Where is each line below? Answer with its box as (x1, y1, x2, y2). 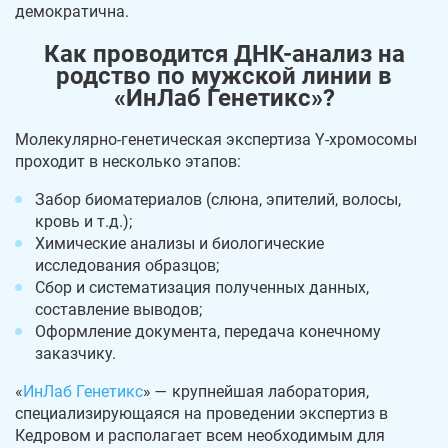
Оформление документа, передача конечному (35, 321, 381, 341)
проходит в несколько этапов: (15, 151, 241, 171)
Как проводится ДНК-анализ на (43, 40, 405, 69)
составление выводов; (35, 299, 202, 319)
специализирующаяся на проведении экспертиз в (15, 403, 388, 423)
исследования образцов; (35, 255, 219, 275)
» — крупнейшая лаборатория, (143, 381, 369, 401)
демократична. (15, 2, 129, 22)
